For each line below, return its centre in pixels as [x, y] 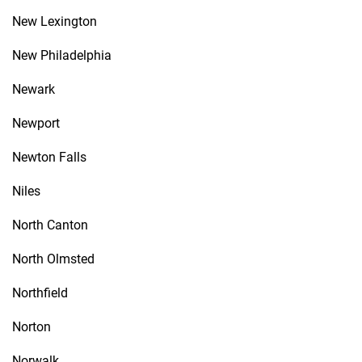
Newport [36, 123]
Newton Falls [49, 157]
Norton [32, 327]
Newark [34, 89]
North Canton [50, 225]
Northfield [40, 293]
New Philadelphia [62, 55]
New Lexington [55, 21]
